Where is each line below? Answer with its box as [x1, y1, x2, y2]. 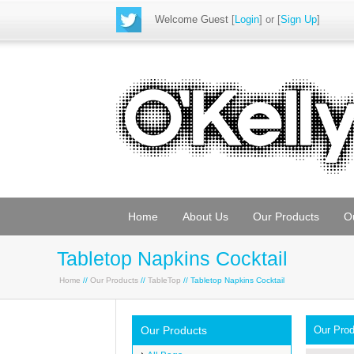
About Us [183, 210, 228, 223]
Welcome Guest [155, 13, 228, 25]
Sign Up [281, 13, 317, 25]
